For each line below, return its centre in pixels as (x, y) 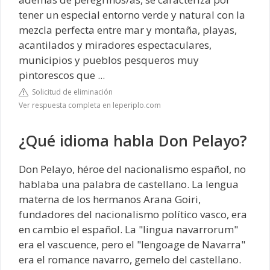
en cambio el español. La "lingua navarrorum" (128, 230)
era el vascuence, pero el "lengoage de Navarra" (132, 245)
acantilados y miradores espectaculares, (115, 45)
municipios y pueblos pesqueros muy (109, 60)
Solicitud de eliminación (71, 92)
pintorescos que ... (62, 75)
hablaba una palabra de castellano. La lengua (129, 184)
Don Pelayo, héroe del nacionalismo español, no (132, 169)
